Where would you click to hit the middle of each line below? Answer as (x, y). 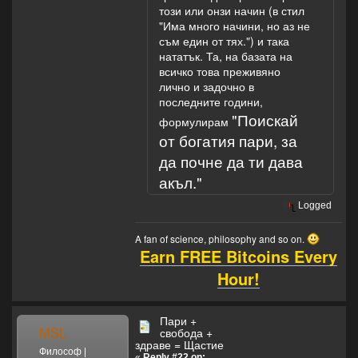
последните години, (211, 102)
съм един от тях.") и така (224, 41)
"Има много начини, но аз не (235, 26)
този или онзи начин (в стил (232, 11)
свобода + (186, 332)
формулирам (195, 122)
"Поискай (265, 120)
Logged (314, 206)
